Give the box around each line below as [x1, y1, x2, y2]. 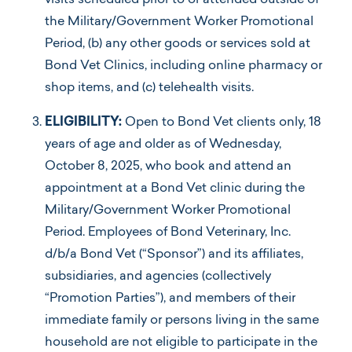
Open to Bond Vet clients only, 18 [125, 116, 321, 130]
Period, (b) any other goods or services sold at [45, 38, 310, 51]
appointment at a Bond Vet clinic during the [45, 182, 305, 196]
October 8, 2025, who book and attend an [45, 160, 291, 174]
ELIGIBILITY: [45, 116, 125, 130]
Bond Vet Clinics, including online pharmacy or [45, 60, 322, 73]
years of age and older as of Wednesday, [45, 138, 281, 152]
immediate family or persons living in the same [45, 314, 319, 328]
